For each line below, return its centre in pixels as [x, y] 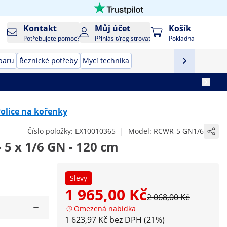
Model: [141, 131]
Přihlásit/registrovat [123, 38]
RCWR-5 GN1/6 [179, 131]
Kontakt [40, 28]
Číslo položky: [51, 131]
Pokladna [182, 38]
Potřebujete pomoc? [52, 38]
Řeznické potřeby [48, 61]
